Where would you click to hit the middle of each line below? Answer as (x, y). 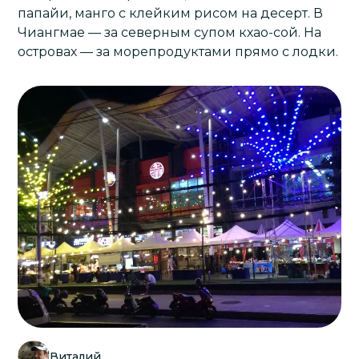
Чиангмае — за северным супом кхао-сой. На (170, 32)
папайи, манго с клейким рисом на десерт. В (171, 13)
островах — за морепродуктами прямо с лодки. (178, 52)
